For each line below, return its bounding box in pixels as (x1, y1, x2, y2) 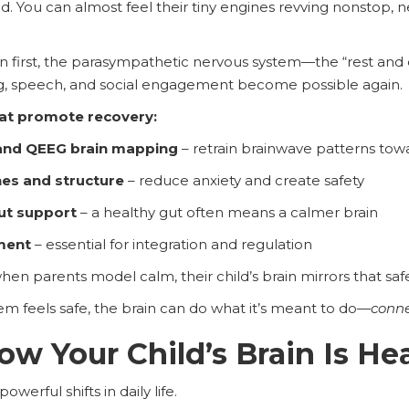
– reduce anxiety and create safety (123, 171, 364, 189)
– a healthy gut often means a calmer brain (76, 203, 378, 221)
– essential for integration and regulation (34, 235, 312, 253)
